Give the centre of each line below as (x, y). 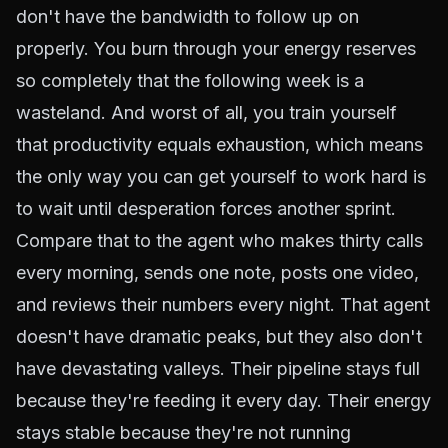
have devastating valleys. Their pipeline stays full (218, 368)
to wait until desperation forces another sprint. (206, 208)
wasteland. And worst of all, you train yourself (206, 112)
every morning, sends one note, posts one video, (217, 272)
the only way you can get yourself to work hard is (221, 176)
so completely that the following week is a (190, 80)
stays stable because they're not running (183, 432)
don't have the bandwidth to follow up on (187, 16)
